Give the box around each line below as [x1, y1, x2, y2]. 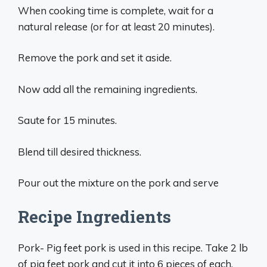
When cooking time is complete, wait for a [18, 4, 213, 17]
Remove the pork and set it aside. [18, 51, 172, 64]
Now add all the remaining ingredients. [18, 82, 197, 95]
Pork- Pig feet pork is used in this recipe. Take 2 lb [18, 241, 248, 254]
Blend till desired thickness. [18, 145, 141, 158]
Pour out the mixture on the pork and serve [18, 176, 219, 190]
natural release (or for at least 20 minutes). [18, 20, 215, 33]
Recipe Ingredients [18, 205, 171, 228]
